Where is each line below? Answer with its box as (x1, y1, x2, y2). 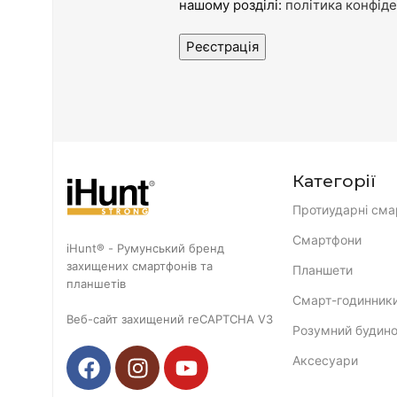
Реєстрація (186, 38, 259, 55)
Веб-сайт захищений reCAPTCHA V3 (66, 312, 273, 326)
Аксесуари (292, 353, 358, 368)
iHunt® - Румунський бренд (66, 241, 224, 255)
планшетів (66, 276, 126, 291)
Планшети (292, 262, 353, 277)
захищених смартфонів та (66, 259, 213, 273)
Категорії (292, 171, 376, 191)
